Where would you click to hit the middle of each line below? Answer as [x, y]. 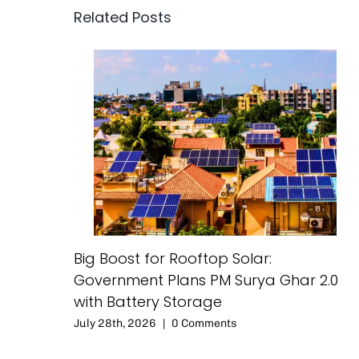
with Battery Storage [148, 302]
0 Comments [204, 324]
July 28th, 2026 [115, 324]
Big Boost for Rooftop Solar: [173, 259]
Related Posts [123, 18]
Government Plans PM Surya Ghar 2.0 [206, 280]
